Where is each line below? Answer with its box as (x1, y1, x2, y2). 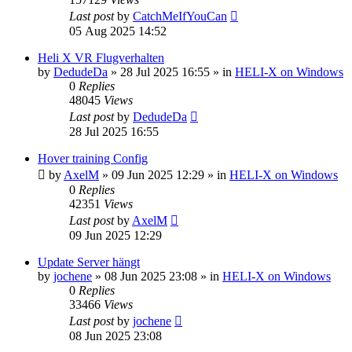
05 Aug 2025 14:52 (69, 24, 167, 38)
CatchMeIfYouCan (133, 9, 227, 23)
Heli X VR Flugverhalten (38, 50, 164, 64)
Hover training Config (38, 151, 148, 165)
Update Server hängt (38, 255, 140, 269)
